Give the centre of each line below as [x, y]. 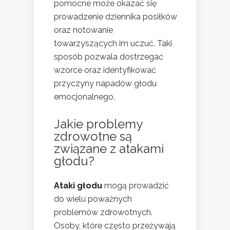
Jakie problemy [98, 124]
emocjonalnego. [84, 97]
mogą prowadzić [136, 185]
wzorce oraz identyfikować [105, 70]
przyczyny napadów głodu [105, 83]
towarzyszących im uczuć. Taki [113, 43]
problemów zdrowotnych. [103, 212]
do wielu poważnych [93, 199]
